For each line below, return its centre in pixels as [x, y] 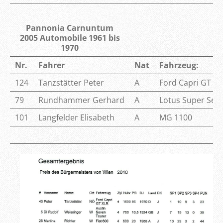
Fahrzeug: [179, 65]
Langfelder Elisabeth [76, 117]
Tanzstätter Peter [71, 82]
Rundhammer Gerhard [81, 100]
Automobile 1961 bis [79, 38]
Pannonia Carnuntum [70, 28]
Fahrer [52, 65]
